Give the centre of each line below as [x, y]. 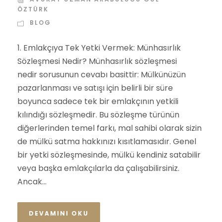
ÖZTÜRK [33, 9]
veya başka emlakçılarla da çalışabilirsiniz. [98, 168]
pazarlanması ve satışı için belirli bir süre [95, 88]
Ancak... [32, 182]
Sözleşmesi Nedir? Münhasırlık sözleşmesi [97, 61]
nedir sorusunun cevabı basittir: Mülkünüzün [102, 75]
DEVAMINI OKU [59, 214]
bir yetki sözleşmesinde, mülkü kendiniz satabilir [109, 155]
